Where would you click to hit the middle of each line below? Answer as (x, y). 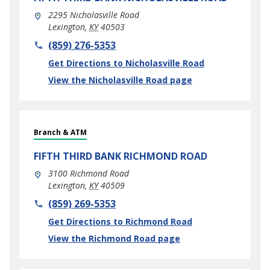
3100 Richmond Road (89, 173)
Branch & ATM (60, 132)
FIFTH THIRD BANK (77, 156)
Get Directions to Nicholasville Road (126, 63)
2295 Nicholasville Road (94, 15)
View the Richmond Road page (114, 238)
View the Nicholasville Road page (120, 80)
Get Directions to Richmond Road (120, 221)
